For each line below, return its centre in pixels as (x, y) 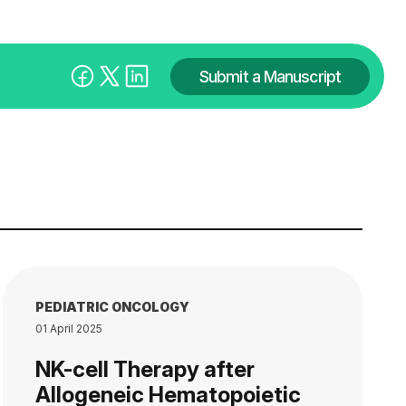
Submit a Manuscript (270, 76)
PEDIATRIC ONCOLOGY (112, 307)
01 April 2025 (68, 329)
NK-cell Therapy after (145, 369)
